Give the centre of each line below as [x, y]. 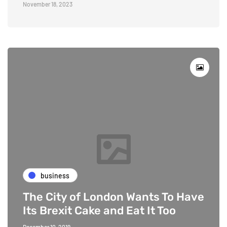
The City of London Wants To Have [113, 197]
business [55, 175]
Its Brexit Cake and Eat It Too [99, 211]
